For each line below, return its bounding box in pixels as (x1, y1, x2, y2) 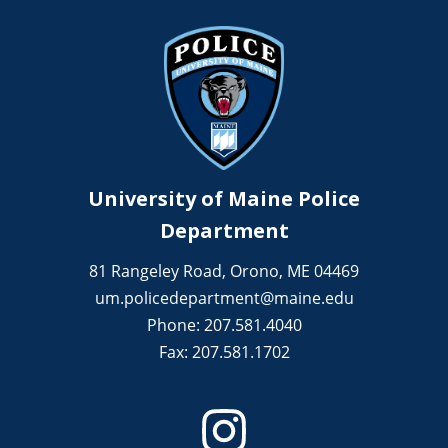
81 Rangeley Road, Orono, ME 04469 (89, 260, 359, 283)
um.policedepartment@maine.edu (94, 287, 354, 310)
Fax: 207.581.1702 (158, 341, 290, 364)
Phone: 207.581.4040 (146, 314, 302, 337)
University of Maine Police (88, 185, 360, 213)
